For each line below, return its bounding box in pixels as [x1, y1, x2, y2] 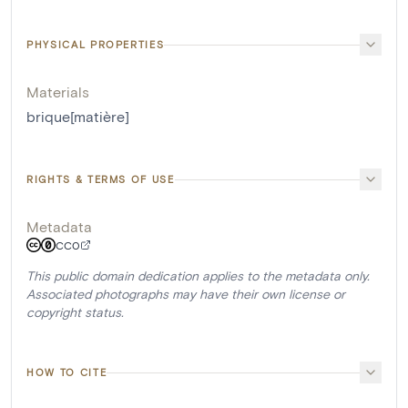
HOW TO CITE [26, 366, 107, 379]
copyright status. [26, 304, 124, 321]
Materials [26, 83, 89, 101]
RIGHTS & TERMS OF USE [26, 173, 175, 186]
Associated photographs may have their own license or [26, 286, 345, 302]
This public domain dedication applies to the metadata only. [26, 268, 370, 284]
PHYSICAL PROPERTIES [26, 38, 165, 51]
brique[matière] [26, 107, 129, 126]
